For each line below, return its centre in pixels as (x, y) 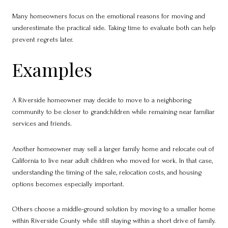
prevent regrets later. (43, 39)
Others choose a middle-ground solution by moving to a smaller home (114, 209)
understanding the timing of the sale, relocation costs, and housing (107, 172)
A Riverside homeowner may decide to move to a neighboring (102, 100)
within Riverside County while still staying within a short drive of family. (114, 221)
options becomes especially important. (68, 184)
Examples (52, 69)
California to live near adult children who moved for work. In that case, (112, 160)
